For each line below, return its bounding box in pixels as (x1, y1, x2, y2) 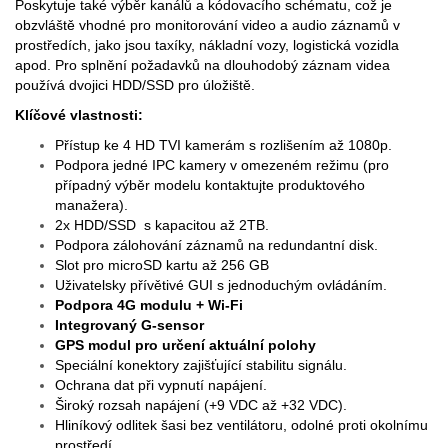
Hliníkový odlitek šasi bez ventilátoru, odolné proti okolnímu (55, 417, 428, 434)
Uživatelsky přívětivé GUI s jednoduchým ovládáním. (55, 277, 387, 294)
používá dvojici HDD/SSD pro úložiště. (15, 77, 255, 94)
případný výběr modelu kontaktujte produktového (55, 177, 365, 194)
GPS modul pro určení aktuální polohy (55, 337, 316, 354)
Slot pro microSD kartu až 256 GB (55, 257, 269, 274)
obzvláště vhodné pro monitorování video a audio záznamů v (15, 17, 400, 34)
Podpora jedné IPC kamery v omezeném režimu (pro (55, 157, 389, 174)
